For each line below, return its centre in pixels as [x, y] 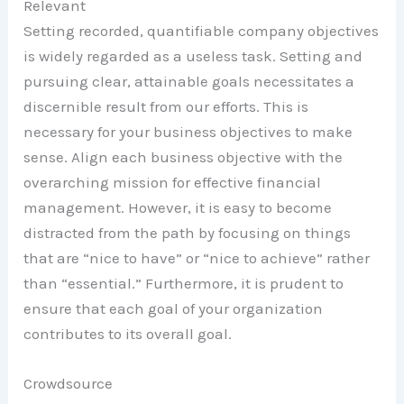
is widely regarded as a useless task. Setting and [193, 55]
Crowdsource [69, 383]
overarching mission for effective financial [173, 182]
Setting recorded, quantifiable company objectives [202, 30]
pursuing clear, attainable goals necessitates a [189, 81]
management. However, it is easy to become [178, 207]
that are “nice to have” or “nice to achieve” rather [197, 257]
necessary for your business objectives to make [188, 131]
